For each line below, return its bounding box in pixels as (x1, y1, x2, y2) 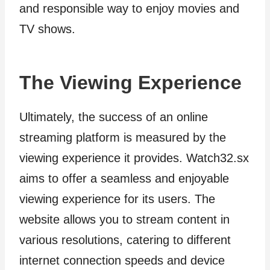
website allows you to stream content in (19, 212, 230, 226)
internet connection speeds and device (19, 253, 225, 267)
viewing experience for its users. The (19, 192, 215, 206)
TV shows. (19, 22, 75, 36)
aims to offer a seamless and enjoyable (19, 171, 229, 185)
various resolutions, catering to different (19, 233, 231, 246)
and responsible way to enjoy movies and (19, 1, 239, 15)
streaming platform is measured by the (19, 130, 226, 144)
